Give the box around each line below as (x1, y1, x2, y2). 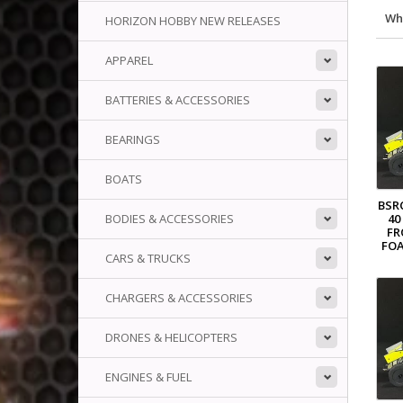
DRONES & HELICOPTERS (105, 329, 237, 345)
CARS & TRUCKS (105, 250, 191, 266)
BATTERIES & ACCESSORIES (105, 92, 250, 108)
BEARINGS (105, 131, 160, 148)
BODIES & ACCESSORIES (105, 210, 234, 227)
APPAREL (105, 52, 153, 68)
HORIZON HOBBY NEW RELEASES (105, 13, 281, 29)
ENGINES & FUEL (105, 369, 192, 385)
